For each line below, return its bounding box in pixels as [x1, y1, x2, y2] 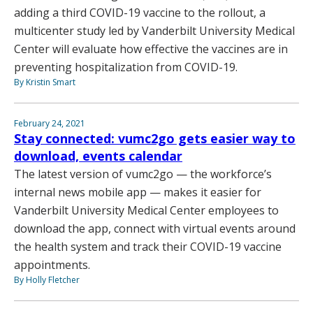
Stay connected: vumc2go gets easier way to [14, 129, 296, 147]
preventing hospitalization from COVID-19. [14, 59, 238, 75]
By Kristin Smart [14, 75, 75, 88]
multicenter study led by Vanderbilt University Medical [14, 22, 295, 38]
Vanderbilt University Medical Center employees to [14, 202, 279, 218]
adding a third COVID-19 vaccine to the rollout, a [14, 4, 265, 20]
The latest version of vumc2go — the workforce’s [14, 166, 272, 182]
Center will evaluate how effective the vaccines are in [14, 41, 288, 57]
